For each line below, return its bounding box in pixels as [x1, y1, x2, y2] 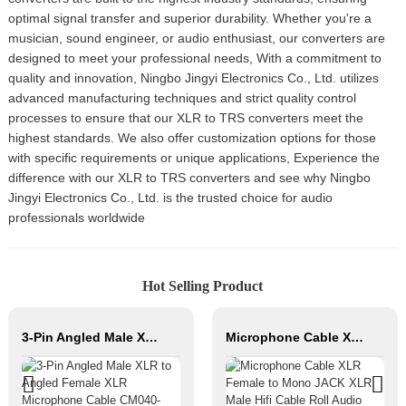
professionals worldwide [7, 210, 145, 226]
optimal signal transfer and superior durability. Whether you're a [7, 11, 372, 26]
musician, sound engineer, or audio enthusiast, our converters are [7, 31, 385, 46]
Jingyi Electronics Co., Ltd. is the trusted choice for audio [7, 190, 333, 206]
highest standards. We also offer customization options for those [7, 130, 376, 146]
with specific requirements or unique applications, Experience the [7, 150, 380, 166]
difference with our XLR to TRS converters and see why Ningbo [7, 170, 371, 186]
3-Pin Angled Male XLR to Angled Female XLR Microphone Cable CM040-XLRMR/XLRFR [144, 329, 158, 344]
